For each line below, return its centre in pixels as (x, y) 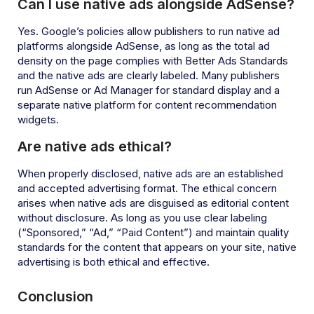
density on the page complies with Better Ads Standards (153, 60)
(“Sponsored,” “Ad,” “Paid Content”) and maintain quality (153, 232)
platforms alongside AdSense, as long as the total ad (144, 46)
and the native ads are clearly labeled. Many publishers (149, 75)
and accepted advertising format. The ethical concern (147, 188)
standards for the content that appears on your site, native (157, 247)
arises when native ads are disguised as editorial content (153, 203)
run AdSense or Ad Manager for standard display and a (149, 90)
